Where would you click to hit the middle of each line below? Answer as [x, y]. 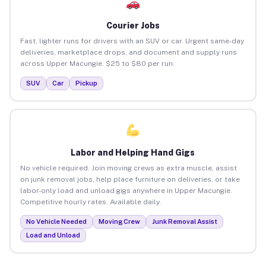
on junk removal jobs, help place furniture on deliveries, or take [130, 179]
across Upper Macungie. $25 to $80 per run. [97, 63]
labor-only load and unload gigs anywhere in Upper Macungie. [126, 190]
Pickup [86, 83]
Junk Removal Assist [184, 221]
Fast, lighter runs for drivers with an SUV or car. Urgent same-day [132, 41]
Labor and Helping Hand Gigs [133, 152]
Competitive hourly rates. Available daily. [90, 202]
